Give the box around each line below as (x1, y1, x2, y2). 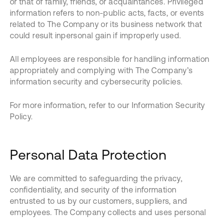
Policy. (10, 112, 33, 121)
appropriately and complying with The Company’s (10, 66, 193, 75)
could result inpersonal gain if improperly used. (10, 31, 181, 40)
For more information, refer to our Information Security (10, 101, 205, 110)
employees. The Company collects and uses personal (10, 208, 206, 217)
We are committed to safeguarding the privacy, (10, 174, 183, 183)
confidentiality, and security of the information (10, 185, 177, 194)
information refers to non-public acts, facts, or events (10, 8, 204, 17)
